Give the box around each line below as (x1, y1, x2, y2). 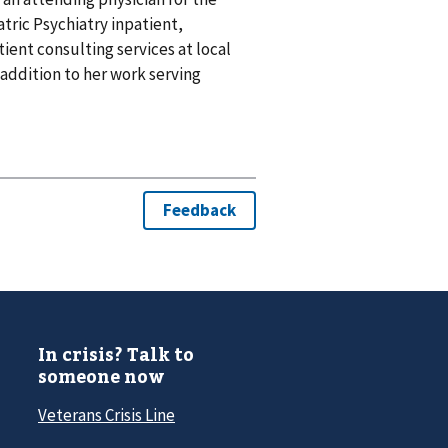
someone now (38, 364, 165, 389)
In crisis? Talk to (38, 342, 194, 367)
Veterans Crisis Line (38, 404, 175, 427)
